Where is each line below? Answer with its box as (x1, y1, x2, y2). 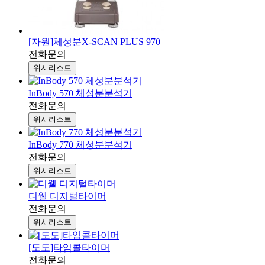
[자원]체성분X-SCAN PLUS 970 (28, 37, 160, 47)
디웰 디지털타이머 (28, 191, 106, 202)
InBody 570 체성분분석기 (28, 88, 132, 99)
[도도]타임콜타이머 (28, 243, 110, 253)
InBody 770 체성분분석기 (28, 140, 132, 150)
